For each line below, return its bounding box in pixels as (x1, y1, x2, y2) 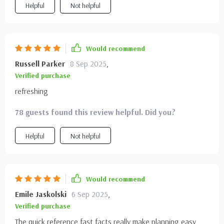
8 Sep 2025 (70, 58, 106, 68)
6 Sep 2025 (71, 189, 108, 199)
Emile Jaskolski (15, 189, 66, 199)
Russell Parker (15, 58, 65, 68)
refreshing (15, 86, 48, 96)
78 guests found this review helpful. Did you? (15, 107, 175, 117)
